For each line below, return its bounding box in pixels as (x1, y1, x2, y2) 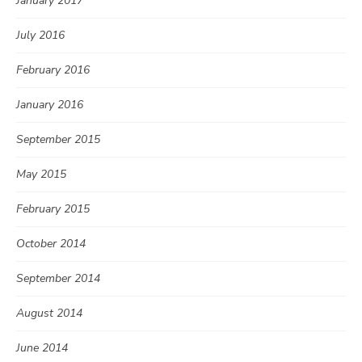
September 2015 (16, 132, 100, 148)
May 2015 (16, 166, 66, 183)
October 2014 (16, 236, 86, 252)
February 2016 (16, 62, 90, 78)
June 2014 (16, 340, 68, 356)
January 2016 (16, 97, 83, 113)
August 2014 (16, 305, 82, 322)
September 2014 (16, 271, 100, 287)
